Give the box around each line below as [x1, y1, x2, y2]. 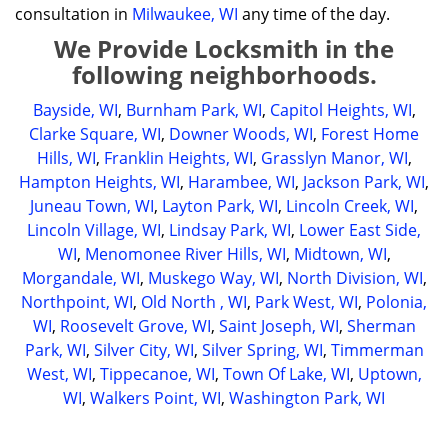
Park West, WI [255, 291, 358, 313]
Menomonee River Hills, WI [84, 243, 286, 265]
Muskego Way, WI [147, 267, 279, 289]
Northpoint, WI [21, 291, 133, 313]
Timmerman [330, 339, 424, 361]
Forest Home [321, 123, 419, 145]
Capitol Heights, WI [269, 99, 412, 121]
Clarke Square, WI [29, 123, 161, 145]
